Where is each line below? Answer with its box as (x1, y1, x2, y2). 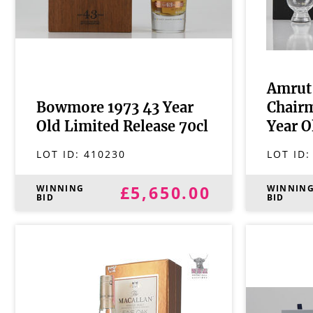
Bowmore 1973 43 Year (36, 101, 194, 115)
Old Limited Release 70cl (36, 120, 208, 134)
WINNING (36, 182, 85, 194)
